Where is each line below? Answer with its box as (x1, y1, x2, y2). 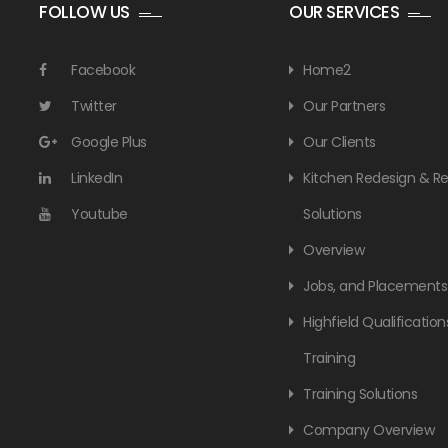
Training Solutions (303, 384, 417, 404)
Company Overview (303, 420, 434, 440)
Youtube (71, 204, 128, 224)
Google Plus (71, 132, 147, 152)
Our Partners (303, 96, 385, 116)
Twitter (71, 96, 117, 116)
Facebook (71, 60, 135, 80)
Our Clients (303, 132, 376, 152)
